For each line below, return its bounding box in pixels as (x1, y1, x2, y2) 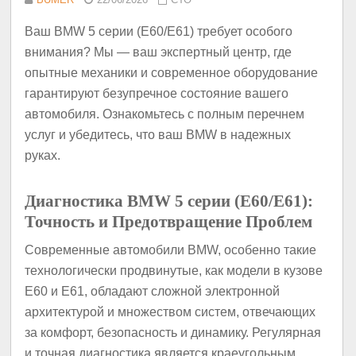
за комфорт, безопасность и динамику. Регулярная (25, 326, 322, 340)
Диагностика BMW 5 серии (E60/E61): (25, 192, 314, 211)
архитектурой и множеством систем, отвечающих (25, 305, 316, 319)
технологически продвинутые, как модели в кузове (25, 264, 323, 278)
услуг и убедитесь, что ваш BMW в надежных (25, 127, 292, 141)
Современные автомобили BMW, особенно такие (25, 243, 317, 257)
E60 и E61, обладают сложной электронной (25, 284, 281, 299)
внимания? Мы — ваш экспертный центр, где (25, 44, 292, 59)
